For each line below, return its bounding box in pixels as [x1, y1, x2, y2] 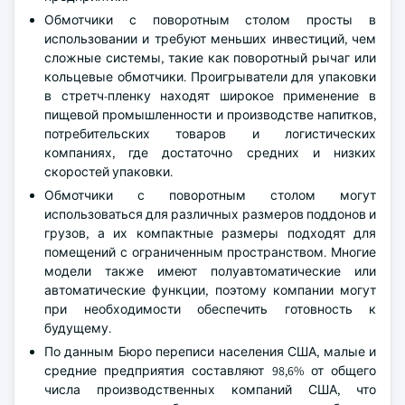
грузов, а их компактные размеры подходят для [44, 225, 376, 241]
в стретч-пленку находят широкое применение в [44, 88, 376, 104]
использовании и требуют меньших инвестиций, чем [44, 31, 376, 47]
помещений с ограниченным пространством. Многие [44, 244, 376, 260]
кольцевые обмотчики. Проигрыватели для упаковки [44, 69, 376, 85]
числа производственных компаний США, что [44, 381, 376, 398]
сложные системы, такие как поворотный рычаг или [44, 50, 376, 66]
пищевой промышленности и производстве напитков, [44, 107, 376, 123]
